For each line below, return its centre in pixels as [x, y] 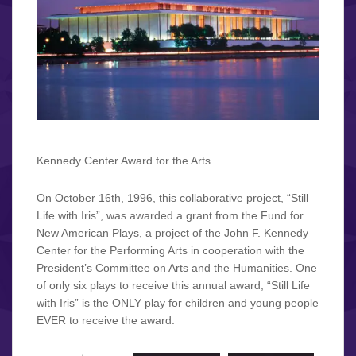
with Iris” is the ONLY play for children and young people [178, 302]
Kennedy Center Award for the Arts [124, 160]
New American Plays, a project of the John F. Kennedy [172, 232]
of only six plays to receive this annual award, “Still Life [173, 285]
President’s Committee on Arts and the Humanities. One [177, 267]
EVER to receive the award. [106, 320]
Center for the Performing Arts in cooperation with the [170, 250]
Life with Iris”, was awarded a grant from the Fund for [170, 215]
